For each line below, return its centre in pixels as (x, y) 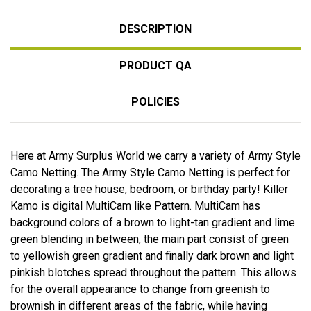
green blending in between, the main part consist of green (150, 239)
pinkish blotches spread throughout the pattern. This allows (153, 272)
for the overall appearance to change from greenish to (140, 289)
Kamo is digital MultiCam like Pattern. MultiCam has (135, 205)
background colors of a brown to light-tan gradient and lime (153, 222)
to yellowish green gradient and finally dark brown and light (152, 255)
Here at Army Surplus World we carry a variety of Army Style (155, 155)
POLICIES (155, 101)
